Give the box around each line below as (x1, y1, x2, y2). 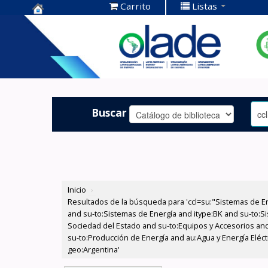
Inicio (68, 184, 87, 196)
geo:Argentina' (68, 244, 120, 255)
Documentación (32, 34, 121, 50)
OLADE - (32, 53, 78, 69)
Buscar (92, 105, 127, 120)
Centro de (32, 16, 88, 32)
